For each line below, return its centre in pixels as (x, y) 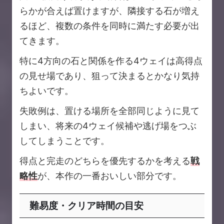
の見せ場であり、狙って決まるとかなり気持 (109, 76)
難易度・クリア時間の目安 (86, 206)
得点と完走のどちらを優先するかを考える (105, 161)
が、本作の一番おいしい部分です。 (109, 176)
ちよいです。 (46, 91)
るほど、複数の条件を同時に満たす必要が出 (109, 26)
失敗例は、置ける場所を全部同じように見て (109, 111)
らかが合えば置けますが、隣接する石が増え (109, 11)
